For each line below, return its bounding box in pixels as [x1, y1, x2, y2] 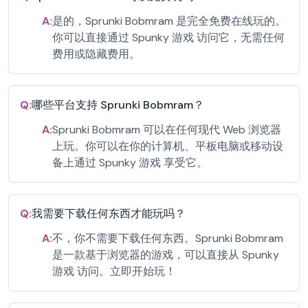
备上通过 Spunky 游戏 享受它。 [52, 155, 208, 170]
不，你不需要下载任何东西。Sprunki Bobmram [52, 231, 283, 245]
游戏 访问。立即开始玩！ [52, 264, 176, 278]
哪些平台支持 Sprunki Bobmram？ [32, 98, 204, 112]
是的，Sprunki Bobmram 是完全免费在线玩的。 [52, 14, 286, 28]
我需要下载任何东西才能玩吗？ [32, 206, 186, 221]
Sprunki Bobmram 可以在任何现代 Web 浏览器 [52, 122, 281, 137]
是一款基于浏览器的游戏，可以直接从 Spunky [52, 247, 279, 262]
